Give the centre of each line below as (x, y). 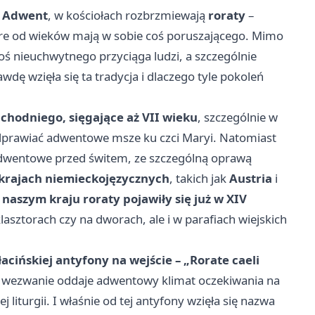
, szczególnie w (238, 117)
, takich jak (199, 179)
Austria (251, 179)
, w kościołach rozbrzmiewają (128, 15)
